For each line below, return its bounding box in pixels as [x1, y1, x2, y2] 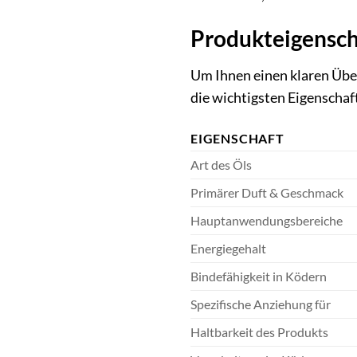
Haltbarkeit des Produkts [190, 324, 328, 340]
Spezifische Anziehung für [190, 296, 331, 312]
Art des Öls [190, 157, 252, 173]
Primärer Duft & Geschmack [190, 185, 343, 201]
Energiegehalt [190, 241, 266, 257]
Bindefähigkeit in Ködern [190, 269, 327, 284]
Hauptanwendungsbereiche [190, 213, 343, 229]
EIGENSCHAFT [190, 131, 284, 147]
